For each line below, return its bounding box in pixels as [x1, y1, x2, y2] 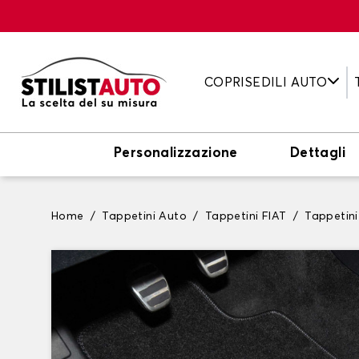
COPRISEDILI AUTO [204, 75, 328, 89]
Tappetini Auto [102, 211, 188, 222]
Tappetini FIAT [204, 211, 287, 222]
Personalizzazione [114, 147, 238, 160]
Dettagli [289, 147, 346, 160]
